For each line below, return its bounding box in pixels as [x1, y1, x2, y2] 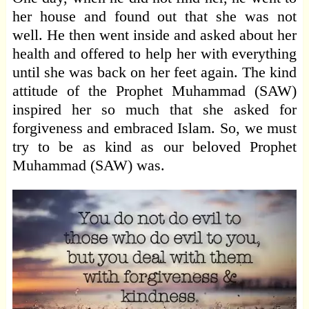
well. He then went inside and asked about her [12, 26, 297, 44]
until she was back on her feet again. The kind [12, 63, 297, 81]
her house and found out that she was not [12, 8, 297, 26]
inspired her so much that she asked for [12, 101, 297, 119]
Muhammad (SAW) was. [12, 157, 165, 175]
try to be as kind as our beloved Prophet [12, 138, 297, 156]
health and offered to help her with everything [12, 45, 297, 63]
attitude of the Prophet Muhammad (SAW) [12, 82, 297, 100]
